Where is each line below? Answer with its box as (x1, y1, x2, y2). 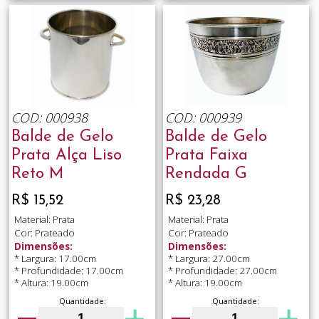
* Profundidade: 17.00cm (14, 264, 123, 278)
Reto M (11, 166, 63, 183)
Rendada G (164, 166, 247, 183)
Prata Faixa (164, 147, 248, 164)
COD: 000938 (11, 109, 88, 127)
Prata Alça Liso (11, 147, 122, 164)
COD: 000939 (164, 109, 241, 127)
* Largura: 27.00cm (167, 252, 250, 266)
